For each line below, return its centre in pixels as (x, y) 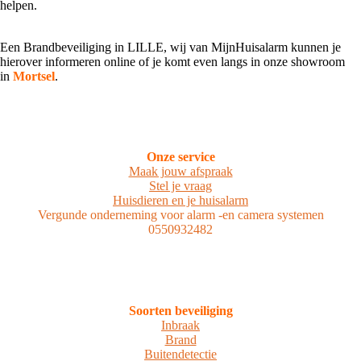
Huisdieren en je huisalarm (180, 201)
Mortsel (34, 77)
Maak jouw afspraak (180, 172)
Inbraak (180, 326)
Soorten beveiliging (180, 311)
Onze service (180, 157)
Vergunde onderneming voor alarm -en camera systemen (180, 215)
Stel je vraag (180, 186)
